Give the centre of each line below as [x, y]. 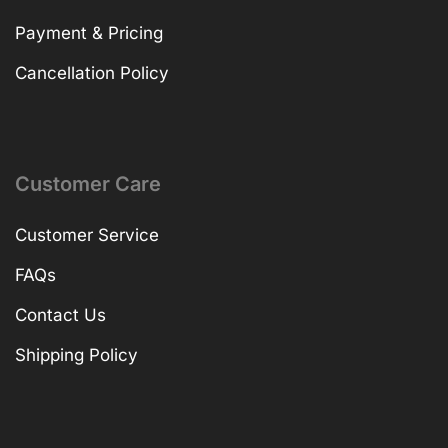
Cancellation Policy [92, 72]
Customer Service [87, 234]
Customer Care [88, 183]
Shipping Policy [76, 354]
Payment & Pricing [89, 32]
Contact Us [60, 314]
